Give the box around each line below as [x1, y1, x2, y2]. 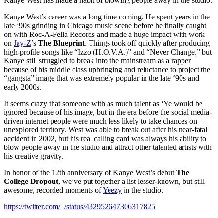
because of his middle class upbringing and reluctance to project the [4, 65, 210, 73]
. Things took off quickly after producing [85, 38, 210, 47]
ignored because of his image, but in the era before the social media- [4, 108, 212, 116]
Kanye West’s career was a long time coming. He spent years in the [4, 12, 210, 21]
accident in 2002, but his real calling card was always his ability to [4, 134, 206, 143]
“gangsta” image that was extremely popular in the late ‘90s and [4, 73, 199, 82]
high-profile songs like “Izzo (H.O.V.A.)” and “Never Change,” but [4, 47, 212, 56]
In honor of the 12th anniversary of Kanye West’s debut [4, 168, 176, 177]
